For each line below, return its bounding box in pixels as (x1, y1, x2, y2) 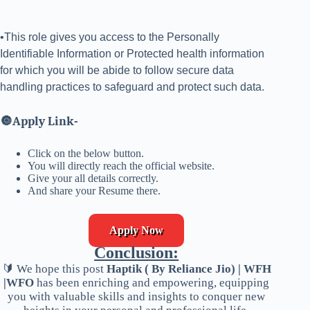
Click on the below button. (28, 147, 144, 160)
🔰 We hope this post (1, 262, 107, 276)
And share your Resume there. (28, 185, 161, 197)
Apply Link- (12, 114, 78, 129)
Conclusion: (94, 244, 179, 262)
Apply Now (109, 224, 164, 237)
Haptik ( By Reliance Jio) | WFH (106, 262, 271, 276)
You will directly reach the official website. (28, 160, 215, 172)
